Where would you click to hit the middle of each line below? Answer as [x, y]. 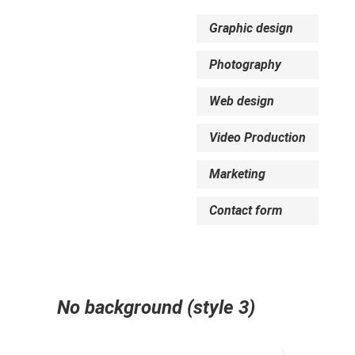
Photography [245, 65]
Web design [242, 101]
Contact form [246, 210]
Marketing [237, 174]
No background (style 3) [156, 307]
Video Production [258, 137]
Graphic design [251, 28]
